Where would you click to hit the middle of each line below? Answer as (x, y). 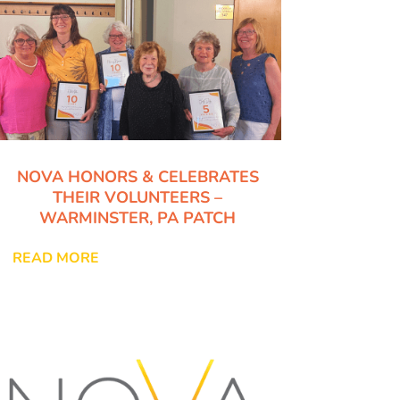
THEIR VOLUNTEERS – (138, 198)
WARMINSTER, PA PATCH (138, 218)
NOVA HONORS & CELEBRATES (137, 177)
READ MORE (55, 258)
